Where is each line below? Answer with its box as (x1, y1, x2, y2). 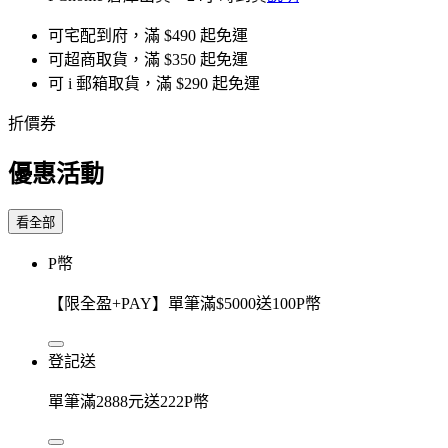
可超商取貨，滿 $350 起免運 (48, 50, 248, 68)
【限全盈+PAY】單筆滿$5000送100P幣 (48, 294, 321, 312)
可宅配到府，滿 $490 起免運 (48, 26, 248, 44)
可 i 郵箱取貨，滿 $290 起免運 (48, 74, 260, 92)
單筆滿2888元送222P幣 (48, 392, 209, 410)
